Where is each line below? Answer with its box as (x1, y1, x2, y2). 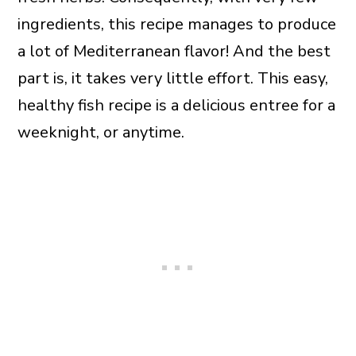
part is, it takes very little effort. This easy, (17, 68, 328, 89)
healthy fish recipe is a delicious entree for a (17, 95, 335, 116)
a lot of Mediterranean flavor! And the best (17, 41, 331, 62)
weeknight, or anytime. (17, 122, 184, 143)
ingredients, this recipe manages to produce (17, 14, 336, 35)
